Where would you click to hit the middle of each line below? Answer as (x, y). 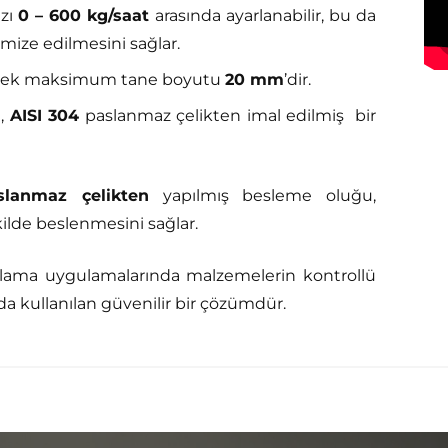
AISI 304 (44, 116)
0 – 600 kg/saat (83, 16)
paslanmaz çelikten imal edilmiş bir (227, 116)
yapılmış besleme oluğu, (263, 196)
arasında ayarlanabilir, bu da (263, 16)
